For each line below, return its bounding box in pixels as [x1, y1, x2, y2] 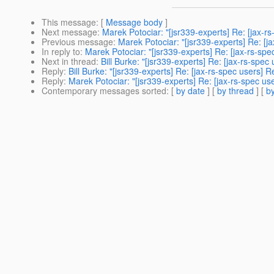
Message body [106, 16, 163, 29]
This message [42, 16, 96, 29]
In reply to [42, 45, 80, 58]
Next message [42, 26, 97, 39]
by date [176, 84, 205, 97]
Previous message [42, 35, 113, 48]
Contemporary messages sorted [42, 84, 166, 97]
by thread [217, 84, 254, 97]
